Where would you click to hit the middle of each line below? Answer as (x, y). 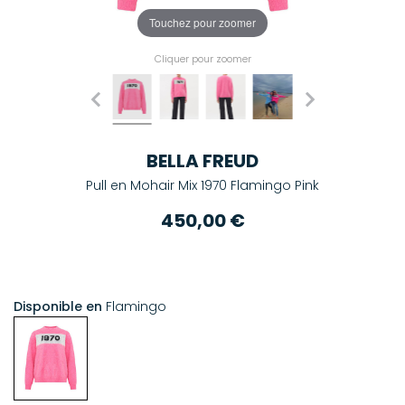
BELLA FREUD (202, 160)
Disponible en (58, 306)
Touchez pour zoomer (202, 23)
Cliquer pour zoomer (202, 58)
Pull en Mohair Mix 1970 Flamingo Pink (202, 185)
